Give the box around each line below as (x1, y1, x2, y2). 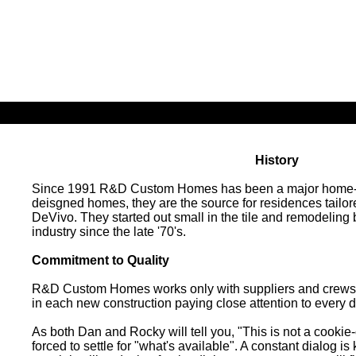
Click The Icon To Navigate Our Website (40, 139, 255, 152)
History (255, 153, 299, 167)
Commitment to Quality (32, 253, 170, 267)
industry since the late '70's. (32, 224, 187, 238)
